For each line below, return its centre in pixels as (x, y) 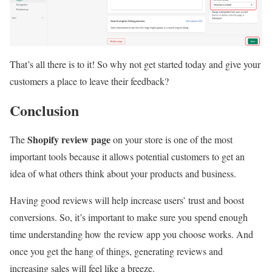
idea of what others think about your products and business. (124, 174)
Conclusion (44, 110)
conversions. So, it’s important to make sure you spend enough (129, 217)
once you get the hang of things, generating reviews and (116, 251)
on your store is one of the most (173, 140)
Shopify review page (70, 140)
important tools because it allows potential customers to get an (127, 157)
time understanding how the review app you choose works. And (131, 234)
